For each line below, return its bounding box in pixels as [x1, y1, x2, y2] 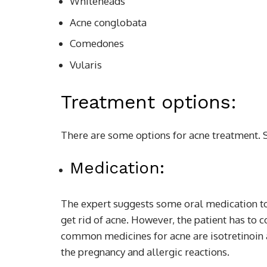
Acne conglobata [70, 15, 147, 29]
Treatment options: [61, 90, 237, 113]
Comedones [70, 37, 124, 49]
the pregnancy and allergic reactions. [61, 245, 229, 258]
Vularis [70, 58, 104, 71]
